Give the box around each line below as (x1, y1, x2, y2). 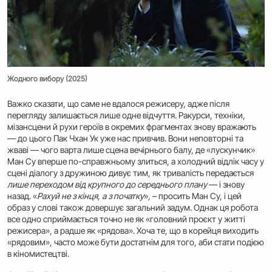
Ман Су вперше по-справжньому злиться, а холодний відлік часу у (7, 156, 264, 167)
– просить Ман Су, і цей (151, 191, 242, 202)
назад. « (7, 191, 37, 202)
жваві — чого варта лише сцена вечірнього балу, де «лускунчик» (7, 144, 255, 155)
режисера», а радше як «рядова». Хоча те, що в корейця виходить (7, 225, 259, 236)
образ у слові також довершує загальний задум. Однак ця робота (7, 202, 258, 213)
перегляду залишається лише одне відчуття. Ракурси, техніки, (7, 110, 245, 121)
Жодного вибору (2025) (7, 74, 87, 84)
